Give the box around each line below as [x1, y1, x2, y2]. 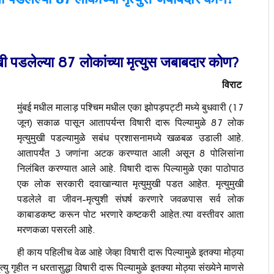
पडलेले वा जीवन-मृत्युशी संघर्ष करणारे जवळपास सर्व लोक [17, 193, 245, 205]
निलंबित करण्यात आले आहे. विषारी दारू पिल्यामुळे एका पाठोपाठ [17, 162, 245, 174]
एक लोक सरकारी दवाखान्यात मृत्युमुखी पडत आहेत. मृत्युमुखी [17, 177, 245, 190]
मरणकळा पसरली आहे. [17, 223, 95, 235]
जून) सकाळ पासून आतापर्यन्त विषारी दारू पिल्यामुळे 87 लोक [17, 116, 245, 128]
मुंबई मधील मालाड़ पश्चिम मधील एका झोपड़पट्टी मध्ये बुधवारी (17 [17, 101, 245, 113]
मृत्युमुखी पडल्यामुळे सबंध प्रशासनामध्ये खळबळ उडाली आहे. [17, 131, 245, 144]
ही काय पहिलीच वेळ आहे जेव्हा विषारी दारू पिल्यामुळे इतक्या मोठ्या [17, 246, 245, 258]
